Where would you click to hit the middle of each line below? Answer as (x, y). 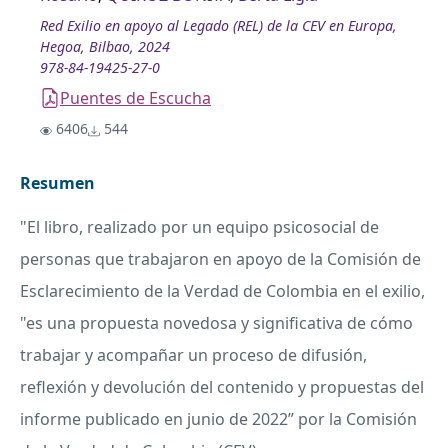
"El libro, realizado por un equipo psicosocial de (199, 227)
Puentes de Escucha (135, 98)
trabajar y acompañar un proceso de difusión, (193, 355)
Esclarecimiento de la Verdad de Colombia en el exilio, (222, 291)
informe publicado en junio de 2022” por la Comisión (218, 419)
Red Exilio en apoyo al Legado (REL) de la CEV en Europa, (218, 26)
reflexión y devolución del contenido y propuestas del (222, 387)
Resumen (57, 183)
